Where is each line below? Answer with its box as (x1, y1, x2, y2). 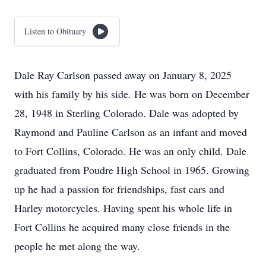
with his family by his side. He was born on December (14, 87, 249, 101)
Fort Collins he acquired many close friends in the (14, 220, 230, 234)
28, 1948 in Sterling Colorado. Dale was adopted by (14, 106, 239, 120)
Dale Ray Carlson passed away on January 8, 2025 (14, 68, 232, 82)
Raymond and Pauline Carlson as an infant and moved (14, 125, 247, 139)
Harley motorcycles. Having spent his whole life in (14, 201, 232, 215)
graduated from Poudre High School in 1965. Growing (14, 163, 249, 177)
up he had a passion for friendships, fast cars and (14, 182, 224, 196)
